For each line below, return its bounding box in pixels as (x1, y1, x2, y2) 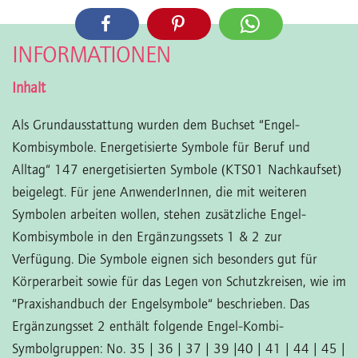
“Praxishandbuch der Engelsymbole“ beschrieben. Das (12, 296, 309, 312)
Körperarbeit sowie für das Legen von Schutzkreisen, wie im (12, 274, 346, 290)
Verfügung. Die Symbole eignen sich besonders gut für (12, 252, 317, 268)
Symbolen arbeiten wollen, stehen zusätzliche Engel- (12, 207, 306, 223)
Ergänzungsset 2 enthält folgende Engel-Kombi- (12, 319, 284, 335)
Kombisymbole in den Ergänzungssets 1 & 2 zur (12, 229, 282, 245)
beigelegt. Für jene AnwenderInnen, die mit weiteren (12, 185, 307, 201)
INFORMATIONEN (12, 44, 172, 70)
